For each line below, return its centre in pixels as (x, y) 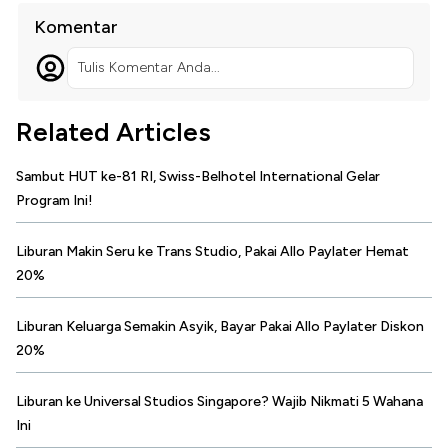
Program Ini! (54, 201)
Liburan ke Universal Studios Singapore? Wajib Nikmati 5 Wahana (219, 402)
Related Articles (113, 132)
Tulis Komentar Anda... (148, 68)
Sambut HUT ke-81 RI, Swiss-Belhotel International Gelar (198, 177)
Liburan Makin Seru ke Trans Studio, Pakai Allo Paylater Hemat (212, 252)
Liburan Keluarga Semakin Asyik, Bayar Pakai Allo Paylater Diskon (220, 327)
